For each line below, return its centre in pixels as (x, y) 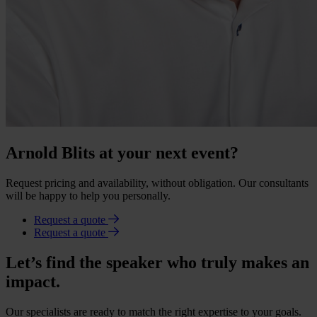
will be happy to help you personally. (88, 195)
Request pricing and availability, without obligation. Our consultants (157, 183)
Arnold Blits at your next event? (122, 152)
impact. (33, 281)
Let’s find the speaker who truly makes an (157, 262)
